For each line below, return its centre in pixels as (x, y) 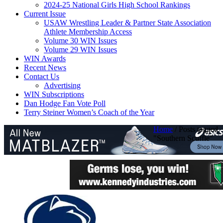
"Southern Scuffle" (183, 138)
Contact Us (42, 76)
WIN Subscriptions (54, 94)
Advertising (62, 85)
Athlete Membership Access (88, 32)
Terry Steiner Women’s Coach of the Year (89, 112)
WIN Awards (45, 58)
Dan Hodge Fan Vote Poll (65, 103)
